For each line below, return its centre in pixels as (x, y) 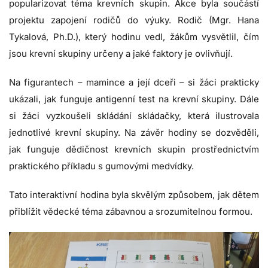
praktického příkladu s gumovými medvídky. (101, 166)
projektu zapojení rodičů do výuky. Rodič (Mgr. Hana (134, 20)
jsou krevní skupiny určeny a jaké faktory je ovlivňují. (121, 54)
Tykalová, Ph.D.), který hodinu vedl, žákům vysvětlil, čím (134, 37)
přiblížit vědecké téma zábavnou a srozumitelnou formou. (131, 212)
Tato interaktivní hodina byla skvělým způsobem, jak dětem (134, 195)
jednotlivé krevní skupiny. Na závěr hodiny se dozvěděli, (134, 133)
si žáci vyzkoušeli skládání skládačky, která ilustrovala (134, 116)
